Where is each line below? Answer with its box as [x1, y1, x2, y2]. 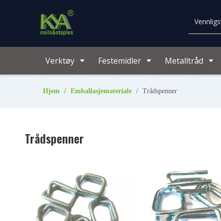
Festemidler [98, 55, 141, 66]
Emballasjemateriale [71, 87, 132, 95]
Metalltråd [165, 55, 203, 66]
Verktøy [45, 55, 74, 66]
